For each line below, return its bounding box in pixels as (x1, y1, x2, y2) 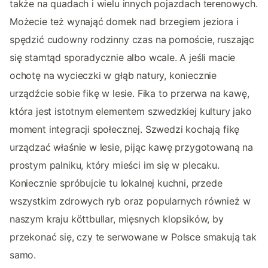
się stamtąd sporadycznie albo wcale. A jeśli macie (10, 51, 236, 63)
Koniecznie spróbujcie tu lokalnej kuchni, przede (10, 176, 223, 189)
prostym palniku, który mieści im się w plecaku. (10, 159, 220, 171)
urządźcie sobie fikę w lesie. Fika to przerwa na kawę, (10, 87, 249, 99)
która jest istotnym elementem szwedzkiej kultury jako (10, 105, 252, 117)
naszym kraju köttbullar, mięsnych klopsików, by (10, 212, 224, 225)
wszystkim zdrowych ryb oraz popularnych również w (10, 194, 251, 207)
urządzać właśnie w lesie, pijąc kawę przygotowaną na (10, 141, 253, 153)
